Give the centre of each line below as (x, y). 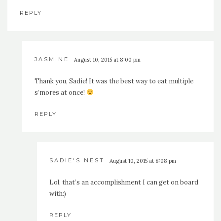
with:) (58, 194)
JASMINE (52, 59)
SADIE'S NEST (77, 161)
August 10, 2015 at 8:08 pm (143, 161)
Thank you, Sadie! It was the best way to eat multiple (114, 81)
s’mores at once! (60, 93)
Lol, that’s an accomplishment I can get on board (124, 183)
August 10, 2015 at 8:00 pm (107, 60)
